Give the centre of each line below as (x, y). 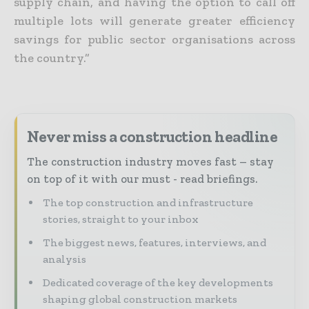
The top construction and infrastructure (148, 202)
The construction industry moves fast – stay (150, 161)
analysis (64, 259)
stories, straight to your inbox (121, 219)
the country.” (52, 58)
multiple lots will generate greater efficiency (154, 20)
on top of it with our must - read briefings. (142, 178)
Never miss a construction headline (152, 136)
